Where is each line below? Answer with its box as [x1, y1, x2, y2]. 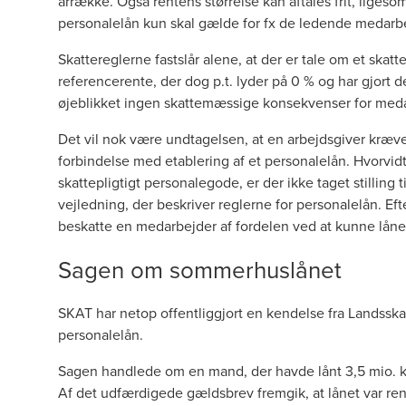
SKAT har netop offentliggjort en [58, 303, 266, 323]
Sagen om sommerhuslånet [58, 253, 342, 285]
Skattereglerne [58, 49, 151, 69]
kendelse [266, 303, 324, 323]
